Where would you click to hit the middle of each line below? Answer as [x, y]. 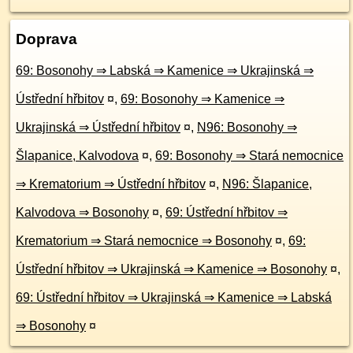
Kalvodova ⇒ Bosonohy [82, 212]
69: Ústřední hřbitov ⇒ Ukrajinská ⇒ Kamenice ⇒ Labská [174, 297]
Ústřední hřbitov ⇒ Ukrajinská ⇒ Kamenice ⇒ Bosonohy [171, 269]
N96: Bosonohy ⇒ [247, 127]
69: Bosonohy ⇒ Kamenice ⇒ [203, 99]
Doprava [46, 39]
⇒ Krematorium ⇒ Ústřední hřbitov [111, 184]
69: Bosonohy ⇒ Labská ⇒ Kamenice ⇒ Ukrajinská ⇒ [165, 71]
